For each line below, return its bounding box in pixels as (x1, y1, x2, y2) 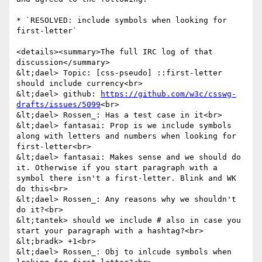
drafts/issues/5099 (16, 100, 101, 109)
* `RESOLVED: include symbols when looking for (16, 16, 227, 25)
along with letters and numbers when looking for (16, 132, 236, 141)
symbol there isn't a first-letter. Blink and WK (16, 174, 236, 183)
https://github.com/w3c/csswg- (101, 89, 236, 99)
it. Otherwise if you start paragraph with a (16, 163, 218, 173)
